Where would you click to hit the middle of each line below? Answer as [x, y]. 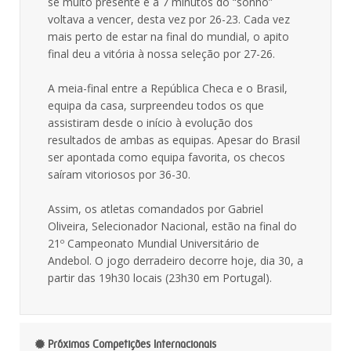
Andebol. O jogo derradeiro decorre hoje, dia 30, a [175, 261]
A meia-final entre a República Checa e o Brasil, [168, 88]
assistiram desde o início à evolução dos [150, 123]
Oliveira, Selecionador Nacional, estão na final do [172, 226]
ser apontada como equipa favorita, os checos [166, 157]
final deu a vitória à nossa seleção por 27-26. [161, 54]
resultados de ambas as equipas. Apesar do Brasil [174, 140]
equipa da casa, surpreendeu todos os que [156, 105]
